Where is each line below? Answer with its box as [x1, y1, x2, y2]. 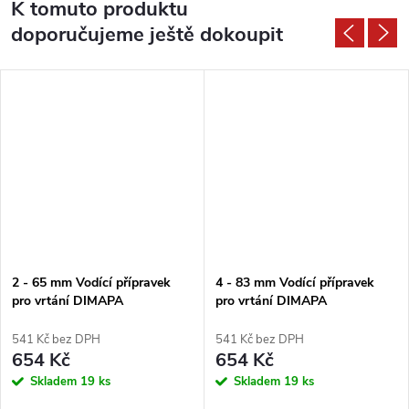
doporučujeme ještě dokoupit [11, 20, 283, 48]
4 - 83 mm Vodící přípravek [215, 273, 374, 291]
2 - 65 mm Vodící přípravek [12, 273, 171, 291]
